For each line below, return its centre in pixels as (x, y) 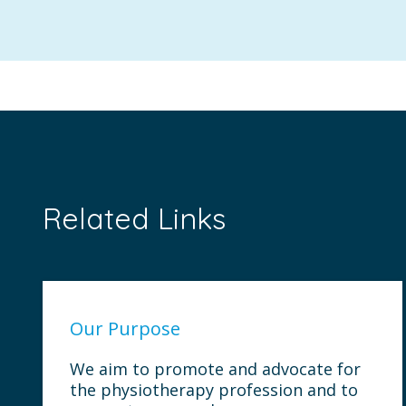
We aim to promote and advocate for (215, 369)
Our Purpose (125, 329)
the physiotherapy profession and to (214, 390)
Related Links (134, 218)
